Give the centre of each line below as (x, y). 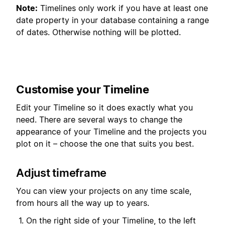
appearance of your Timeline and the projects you (111, 131)
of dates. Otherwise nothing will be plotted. (98, 32)
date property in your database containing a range (113, 20)
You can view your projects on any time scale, (104, 191)
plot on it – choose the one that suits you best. (105, 143)
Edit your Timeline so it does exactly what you (104, 107)
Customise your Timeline (83, 89)
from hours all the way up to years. (83, 203)
